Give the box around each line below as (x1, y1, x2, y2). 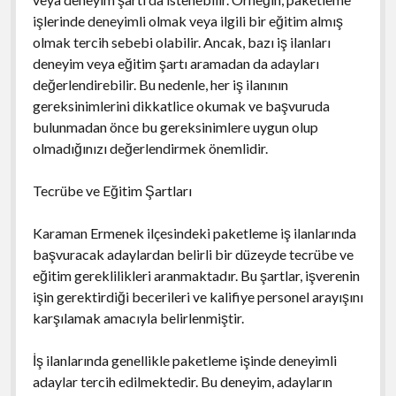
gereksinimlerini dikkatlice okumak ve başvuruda (32, 96, 330, 114)
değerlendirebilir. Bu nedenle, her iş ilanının (32, 75, 288, 93)
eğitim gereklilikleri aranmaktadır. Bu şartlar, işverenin (32, 266, 360, 284)
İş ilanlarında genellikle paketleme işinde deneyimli (32, 351, 337, 369)
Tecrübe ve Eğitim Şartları (32, 181, 192, 199)
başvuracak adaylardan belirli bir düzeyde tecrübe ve (32, 245, 354, 263)
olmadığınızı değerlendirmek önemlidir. (32, 139, 268, 156)
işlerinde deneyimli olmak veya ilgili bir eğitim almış (32, 11, 343, 29)
